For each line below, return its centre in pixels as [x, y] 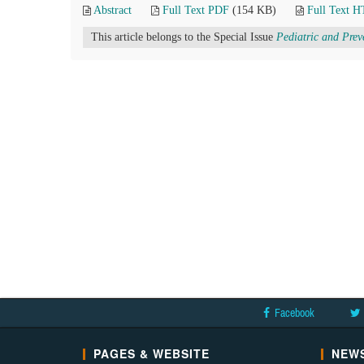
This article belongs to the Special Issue [184, 37]
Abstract [113, 10]
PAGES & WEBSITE [152, 353]
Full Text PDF [196, 10]
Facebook [295, 313]
